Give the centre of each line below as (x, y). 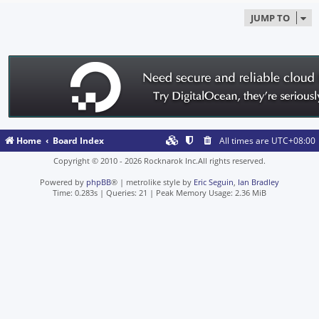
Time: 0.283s (75, 193)
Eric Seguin (214, 182)
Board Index (79, 141)
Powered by (63, 182)
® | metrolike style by (152, 182)
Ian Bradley (258, 182)
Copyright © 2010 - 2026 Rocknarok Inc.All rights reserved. (159, 161)
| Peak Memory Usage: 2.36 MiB (207, 193)
